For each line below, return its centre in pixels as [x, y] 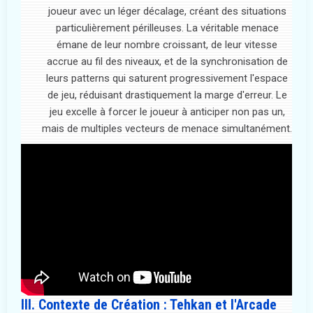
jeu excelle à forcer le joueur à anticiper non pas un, [167, 111]
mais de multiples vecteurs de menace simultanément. [167, 128]
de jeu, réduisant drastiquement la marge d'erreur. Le [167, 95]
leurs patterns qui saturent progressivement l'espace [167, 78]
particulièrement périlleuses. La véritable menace [167, 28]
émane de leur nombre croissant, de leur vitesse [167, 44]
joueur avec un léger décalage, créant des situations [167, 11]
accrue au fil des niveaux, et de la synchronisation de [167, 61]
